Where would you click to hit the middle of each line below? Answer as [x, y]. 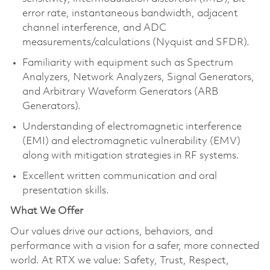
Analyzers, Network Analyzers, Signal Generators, [138, 77]
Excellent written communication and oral [119, 176]
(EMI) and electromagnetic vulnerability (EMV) [131, 141]
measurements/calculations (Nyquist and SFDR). [136, 42]
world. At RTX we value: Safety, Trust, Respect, [119, 260]
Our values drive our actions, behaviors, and [111, 231]
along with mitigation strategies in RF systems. [130, 155]
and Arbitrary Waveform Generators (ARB [120, 92]
